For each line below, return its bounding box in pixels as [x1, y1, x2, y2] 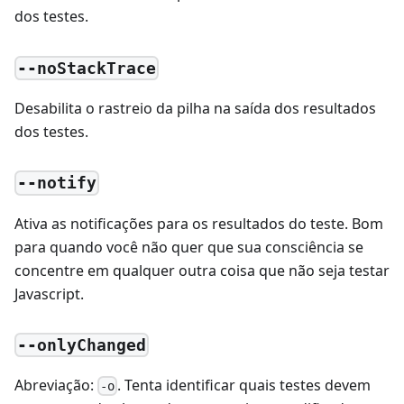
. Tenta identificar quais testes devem [117, 375, 372, 396]
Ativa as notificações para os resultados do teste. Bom [14, 213, 383, 234]
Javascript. [14, 283, 84, 304]
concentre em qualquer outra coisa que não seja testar [14, 260, 390, 280]
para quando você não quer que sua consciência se [14, 236, 363, 257]
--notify [17, 173, 97, 193]
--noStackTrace [17, 58, 157, 78]
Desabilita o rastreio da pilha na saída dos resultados [14, 97, 376, 118]
